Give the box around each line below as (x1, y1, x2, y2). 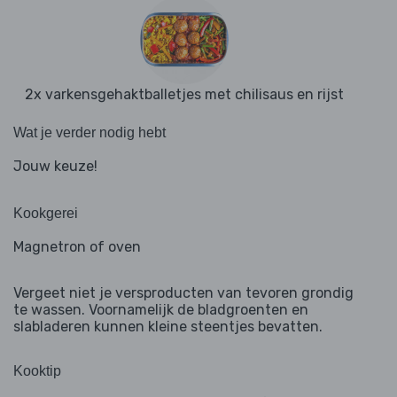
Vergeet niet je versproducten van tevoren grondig (13, 284, 354, 302)
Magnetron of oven (13, 238, 141, 256)
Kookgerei (13, 206, 78, 222)
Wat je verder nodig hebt (13, 125, 166, 141)
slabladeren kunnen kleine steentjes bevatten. (13, 318, 323, 336)
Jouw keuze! (13, 158, 97, 175)
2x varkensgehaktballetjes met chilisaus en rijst (25, 86, 344, 104)
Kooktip (13, 363, 61, 379)
